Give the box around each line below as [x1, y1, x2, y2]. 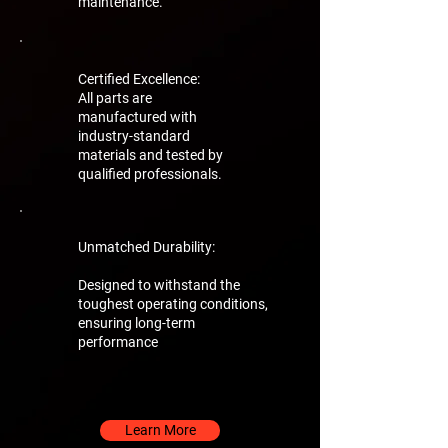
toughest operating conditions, [78, 295, 268, 312]
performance [78, 333, 158, 350]
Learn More [124, 421, 196, 438]
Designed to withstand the [78, 276, 240, 293]
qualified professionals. [78, 165, 222, 182]
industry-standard [78, 127, 190, 144]
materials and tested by [78, 146, 223, 163]
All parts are [78, 89, 152, 106]
